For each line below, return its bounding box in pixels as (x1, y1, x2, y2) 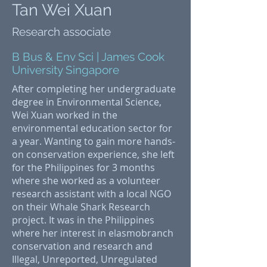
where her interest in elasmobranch (12, 226, 173, 240)
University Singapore (12, 63, 119, 76)
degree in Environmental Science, (12, 95, 162, 108)
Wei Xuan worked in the (12, 108, 117, 122)
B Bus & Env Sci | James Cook (12, 50, 164, 63)
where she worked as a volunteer (12, 174, 160, 187)
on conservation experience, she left (12, 148, 175, 161)
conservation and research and (12, 240, 153, 253)
